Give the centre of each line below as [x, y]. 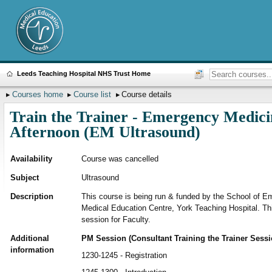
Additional [29, 239]
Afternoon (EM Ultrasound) [105, 132]
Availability [31, 159]
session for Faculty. [116, 220]
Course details [147, 95]
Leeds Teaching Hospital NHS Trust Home [83, 73]
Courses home [37, 95]
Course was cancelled [120, 159]
